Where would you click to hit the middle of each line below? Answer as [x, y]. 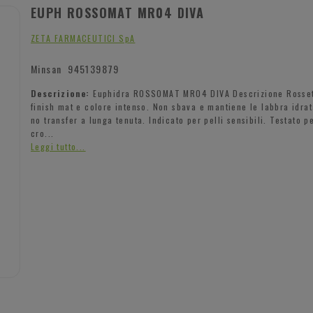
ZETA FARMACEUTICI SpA [83, 38]
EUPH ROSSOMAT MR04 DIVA [118, 12]
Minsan [50, 68]
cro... [43, 133]
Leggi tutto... [58, 146]
